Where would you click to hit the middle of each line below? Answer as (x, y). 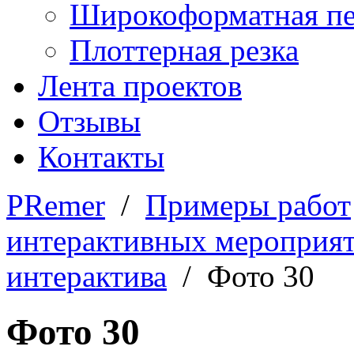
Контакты (101, 157)
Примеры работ (248, 205)
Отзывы (89, 121)
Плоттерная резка (184, 50)
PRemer (56, 205)
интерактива (87, 276)
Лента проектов (140, 86)
